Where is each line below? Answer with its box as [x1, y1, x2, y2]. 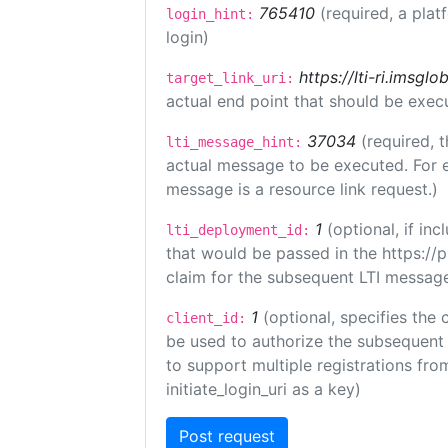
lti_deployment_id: [166, 222, 310, 238]
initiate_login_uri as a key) [166, 379, 361, 399]
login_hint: [166, 6, 254, 22]
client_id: [166, 310, 246, 326]
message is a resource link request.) [166, 179, 438, 199]
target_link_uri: [166, 70, 294, 86]
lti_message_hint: [166, 134, 302, 150]
